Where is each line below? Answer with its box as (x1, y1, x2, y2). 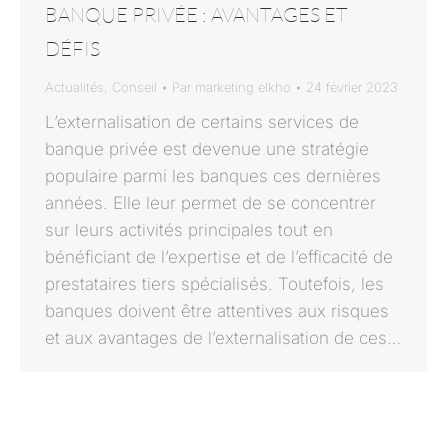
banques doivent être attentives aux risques (45, 301, 389, 322)
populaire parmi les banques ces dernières (45, 166, 381, 187)
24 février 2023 (306, 79, 398, 96)
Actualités (45, 79, 104, 96)
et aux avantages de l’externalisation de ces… (45, 328, 401, 349)
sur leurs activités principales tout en (45, 220, 333, 241)
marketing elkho (195, 79, 291, 96)
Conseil (112, 79, 157, 96)
